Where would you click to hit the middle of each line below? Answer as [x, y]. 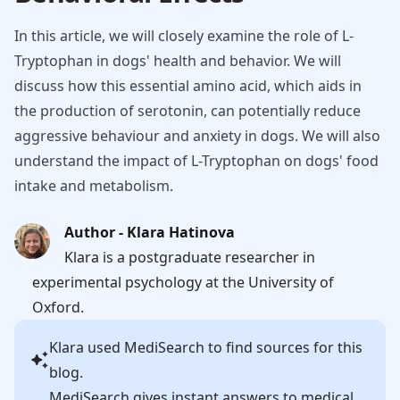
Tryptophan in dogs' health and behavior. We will [178, 61]
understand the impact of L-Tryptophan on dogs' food [196, 161]
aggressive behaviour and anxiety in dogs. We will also [197, 136]
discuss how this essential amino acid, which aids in [188, 86]
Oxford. [58, 307]
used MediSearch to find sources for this [223, 347]
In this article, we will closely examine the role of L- [184, 36]
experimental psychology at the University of [183, 282]
